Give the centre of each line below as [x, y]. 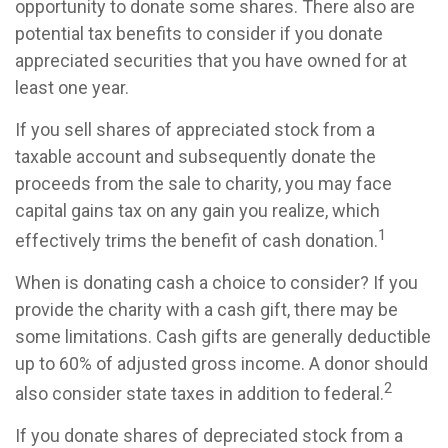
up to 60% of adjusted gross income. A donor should [221, 364]
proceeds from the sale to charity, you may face [203, 184]
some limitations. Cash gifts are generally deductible [223, 337]
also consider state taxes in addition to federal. [199, 394]
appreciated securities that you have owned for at [211, 61]
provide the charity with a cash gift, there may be [206, 310]
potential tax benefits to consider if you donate [199, 34]
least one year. [72, 88]
